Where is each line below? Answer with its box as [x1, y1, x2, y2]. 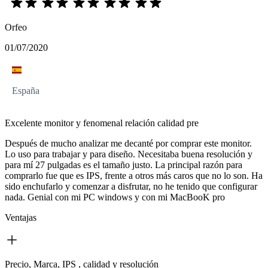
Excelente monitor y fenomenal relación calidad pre [5, 118, 199, 128]
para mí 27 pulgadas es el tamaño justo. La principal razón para [5, 160, 242, 170]
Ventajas [5, 212, 36, 223]
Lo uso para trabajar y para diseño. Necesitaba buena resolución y [5, 149, 252, 159]
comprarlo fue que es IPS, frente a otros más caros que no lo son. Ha [5, 170, 263, 181]
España [12, 86, 39, 96]
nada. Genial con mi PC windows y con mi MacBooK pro [5, 192, 225, 202]
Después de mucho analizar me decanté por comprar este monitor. [5, 138, 252, 148]
